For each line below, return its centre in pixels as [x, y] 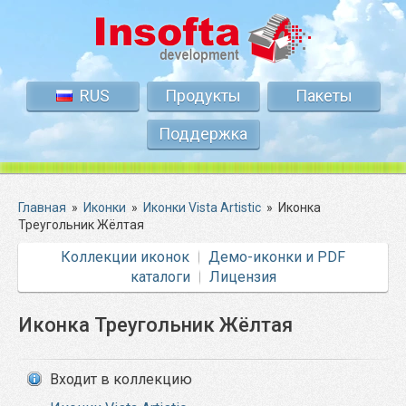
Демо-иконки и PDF [277, 257]
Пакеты [324, 96]
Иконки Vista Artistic [202, 208]
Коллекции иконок [125, 257]
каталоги [160, 277]
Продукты [203, 96]
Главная [42, 208]
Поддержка [203, 134]
